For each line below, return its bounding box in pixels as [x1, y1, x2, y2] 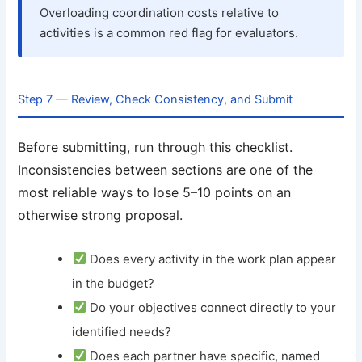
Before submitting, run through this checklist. [18, 139, 293, 156]
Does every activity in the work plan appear [86, 250, 336, 267]
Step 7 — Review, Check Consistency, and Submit [18, 92, 293, 107]
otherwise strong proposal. [18, 207, 183, 224]
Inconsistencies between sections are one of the [18, 162, 314, 179]
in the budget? [72, 275, 155, 291]
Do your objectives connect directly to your [86, 299, 336, 315]
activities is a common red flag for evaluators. [40, 25, 299, 41]
